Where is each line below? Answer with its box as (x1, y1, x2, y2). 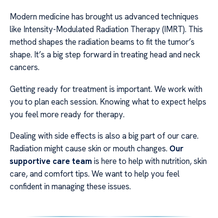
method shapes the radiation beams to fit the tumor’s (10, 36, 195, 48)
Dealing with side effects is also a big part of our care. (10, 130, 199, 142)
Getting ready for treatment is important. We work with (10, 83, 202, 94)
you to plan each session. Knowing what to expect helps (10, 96, 206, 107)
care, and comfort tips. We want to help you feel (10, 168, 180, 180)
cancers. (10, 62, 39, 73)
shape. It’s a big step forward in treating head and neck (10, 49, 200, 60)
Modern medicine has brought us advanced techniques (10, 11, 199, 22)
